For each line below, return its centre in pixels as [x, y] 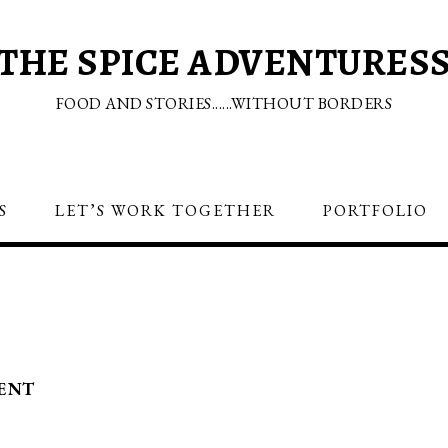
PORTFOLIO [375, 210]
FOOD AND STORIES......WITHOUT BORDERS [224, 103]
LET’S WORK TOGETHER [165, 210]
